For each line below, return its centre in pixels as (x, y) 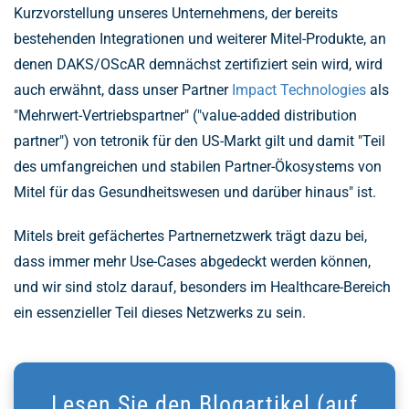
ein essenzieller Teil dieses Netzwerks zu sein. (160, 312)
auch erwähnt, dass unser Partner (123, 89)
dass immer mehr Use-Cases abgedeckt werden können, (192, 261)
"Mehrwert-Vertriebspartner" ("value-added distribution (185, 115)
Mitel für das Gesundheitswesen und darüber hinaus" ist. (195, 192)
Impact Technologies (299, 89)
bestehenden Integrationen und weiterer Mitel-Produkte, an (200, 38)
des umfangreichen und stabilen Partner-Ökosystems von (198, 166)
